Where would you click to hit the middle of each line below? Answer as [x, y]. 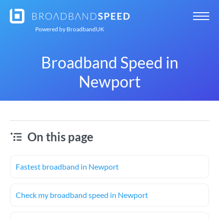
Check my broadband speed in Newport [82, 195]
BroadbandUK [85, 29]
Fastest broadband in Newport [67, 166]
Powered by [50, 29]
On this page [60, 137]
